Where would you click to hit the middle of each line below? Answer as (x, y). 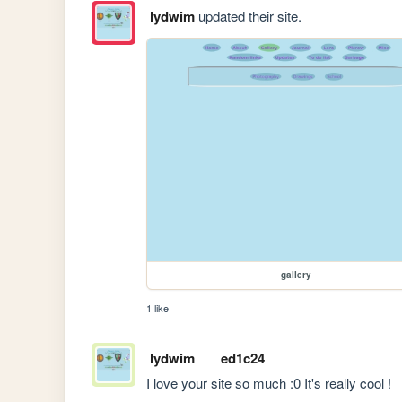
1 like (158, 308)
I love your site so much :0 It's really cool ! (269, 382)
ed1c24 (242, 358)
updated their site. (248, 15)
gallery (297, 275)
